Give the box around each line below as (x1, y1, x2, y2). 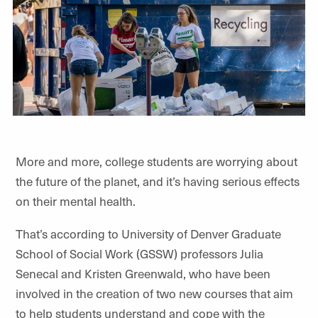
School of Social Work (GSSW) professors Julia (16, 244, 263, 262)
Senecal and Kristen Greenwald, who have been (16, 264, 270, 282)
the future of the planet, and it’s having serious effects (16, 172, 300, 190)
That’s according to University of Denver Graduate (16, 224, 281, 242)
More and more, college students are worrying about (16, 152, 297, 170)
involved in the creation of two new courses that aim (16, 284, 293, 302)
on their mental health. (16, 192, 136, 209)
